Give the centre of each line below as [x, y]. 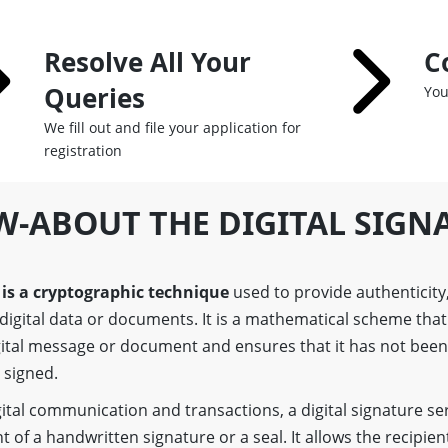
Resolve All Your [147, 62]
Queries [94, 98]
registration [82, 150]
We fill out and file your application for [172, 127]
